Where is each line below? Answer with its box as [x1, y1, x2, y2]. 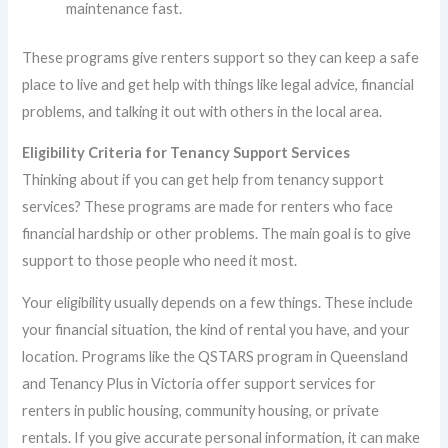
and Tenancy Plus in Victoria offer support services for [22, 374, 377, 392]
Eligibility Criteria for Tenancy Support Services [22, 144, 351, 162]
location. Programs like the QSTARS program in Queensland [22, 347, 409, 365]
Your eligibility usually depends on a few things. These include [22, 293, 414, 311]
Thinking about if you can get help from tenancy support [22, 171, 385, 189]
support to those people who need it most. [22, 252, 298, 270]
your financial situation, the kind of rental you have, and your [22, 320, 411, 338]
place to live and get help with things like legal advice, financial [22, 75, 415, 93]
